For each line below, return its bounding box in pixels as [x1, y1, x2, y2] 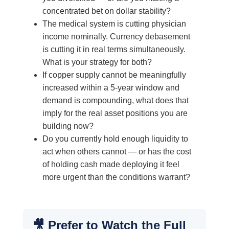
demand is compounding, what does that [42, 96, 189, 105]
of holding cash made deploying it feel [42, 160, 179, 169]
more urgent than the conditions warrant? [42, 173, 190, 182]
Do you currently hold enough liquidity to [42, 134, 188, 144]
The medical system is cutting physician [42, 19, 186, 29]
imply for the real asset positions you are [42, 109, 188, 118]
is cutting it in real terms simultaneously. [42, 45, 186, 54]
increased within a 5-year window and [42, 83, 179, 93]
